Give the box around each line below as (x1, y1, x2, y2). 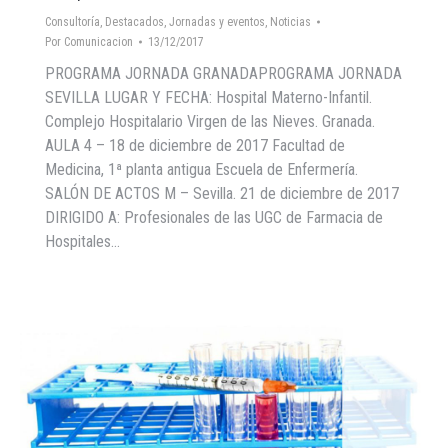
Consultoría (45, 15, 100, 29)
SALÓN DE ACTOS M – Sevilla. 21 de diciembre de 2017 (45, 184, 399, 203)
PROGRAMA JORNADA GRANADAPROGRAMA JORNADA (45, 64, 402, 83)
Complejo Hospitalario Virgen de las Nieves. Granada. (45, 112, 375, 131)
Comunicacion (64, 35, 133, 49)
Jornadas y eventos (169, 15, 265, 29)
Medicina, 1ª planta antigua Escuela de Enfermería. (45, 160, 358, 179)
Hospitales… (45, 232, 120, 251)
